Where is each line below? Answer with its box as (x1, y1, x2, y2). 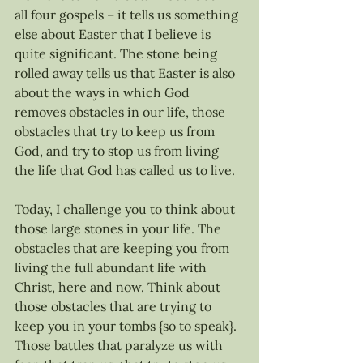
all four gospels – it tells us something (15, 6, 241, 23)
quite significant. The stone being (15, 45, 220, 62)
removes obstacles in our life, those (15, 104, 228, 120)
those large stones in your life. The (15, 220, 224, 237)
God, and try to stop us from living (15, 143, 222, 159)
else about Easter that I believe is (15, 26, 214, 42)
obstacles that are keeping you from (15, 240, 233, 256)
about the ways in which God (15, 84, 193, 100)
